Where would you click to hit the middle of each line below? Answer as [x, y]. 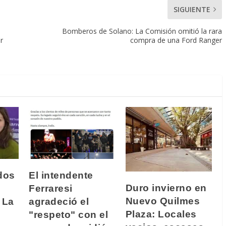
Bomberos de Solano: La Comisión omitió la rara [142, 31]
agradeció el [59, 201]
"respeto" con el [68, 214]
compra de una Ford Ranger [176, 40]
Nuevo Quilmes [162, 201]
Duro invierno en [166, 188]
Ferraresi [51, 188]
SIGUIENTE [192, 10]
